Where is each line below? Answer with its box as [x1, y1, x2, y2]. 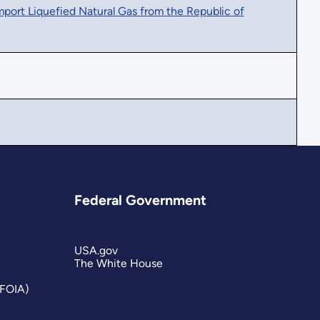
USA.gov [74, 243, 119, 257]
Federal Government [74, 191, 207, 209]
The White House [74, 256, 164, 270]
